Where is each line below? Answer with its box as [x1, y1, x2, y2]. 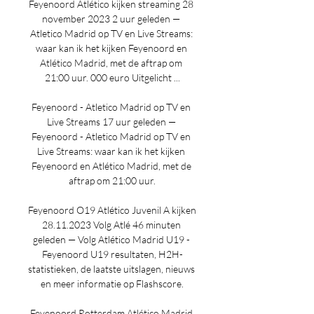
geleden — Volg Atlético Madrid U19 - [32, 233, 190, 245]
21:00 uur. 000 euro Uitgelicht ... [44, 71, 180, 83]
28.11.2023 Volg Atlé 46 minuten [41, 219, 181, 231]
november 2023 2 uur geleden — [42, 13, 180, 25]
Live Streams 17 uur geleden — [46, 116, 176, 128]
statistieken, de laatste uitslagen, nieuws [28, 263, 195, 275]
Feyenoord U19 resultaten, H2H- [41, 248, 183, 260]
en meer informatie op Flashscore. [41, 278, 184, 289]
